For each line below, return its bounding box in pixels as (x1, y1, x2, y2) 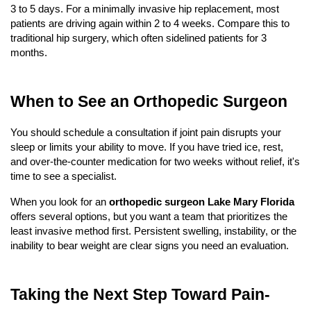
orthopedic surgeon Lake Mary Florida (109, 196, 294, 208)
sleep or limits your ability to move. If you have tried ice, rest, (10, 142, 283, 153)
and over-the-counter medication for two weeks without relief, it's (10, 156, 300, 168)
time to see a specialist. (10, 171, 117, 183)
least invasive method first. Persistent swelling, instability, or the (10, 226, 296, 237)
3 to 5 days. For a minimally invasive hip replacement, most (10, 3, 279, 15)
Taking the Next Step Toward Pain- (10, 285, 270, 304)
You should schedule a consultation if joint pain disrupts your (10, 127, 281, 139)
